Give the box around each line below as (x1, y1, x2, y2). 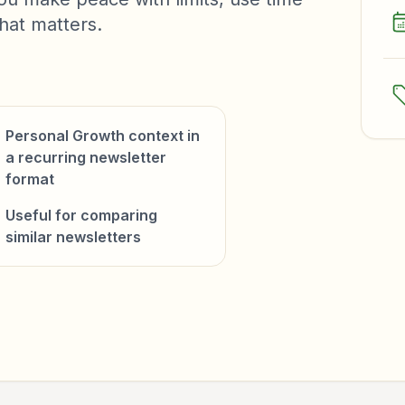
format (5, 170, 54, 188)
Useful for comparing (5, 206, 157, 224)
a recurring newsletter (5, 148, 166, 166)
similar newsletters (5, 228, 141, 246)
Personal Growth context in (5, 127, 200, 145)
